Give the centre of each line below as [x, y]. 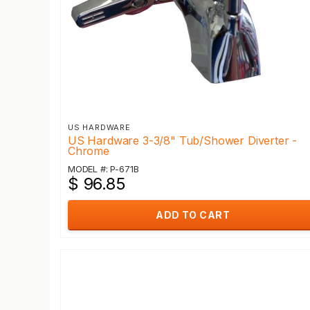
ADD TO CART [193, 215]
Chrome [89, 151]
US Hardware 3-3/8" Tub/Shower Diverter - [183, 140]
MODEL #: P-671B [103, 169]
